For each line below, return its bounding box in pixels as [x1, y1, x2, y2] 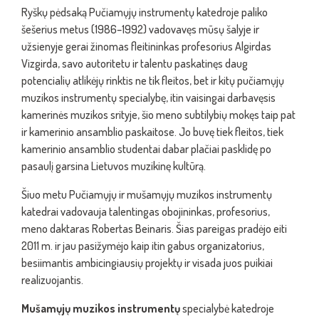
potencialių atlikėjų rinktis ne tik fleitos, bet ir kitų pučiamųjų [21, 73, 284, 88]
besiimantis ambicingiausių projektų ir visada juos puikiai [21, 256, 273, 270]
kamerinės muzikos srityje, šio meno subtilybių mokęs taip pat [21, 108, 296, 122]
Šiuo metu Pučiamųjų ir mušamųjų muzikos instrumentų [21, 187, 272, 202]
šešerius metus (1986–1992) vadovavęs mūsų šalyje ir [21, 22, 259, 36]
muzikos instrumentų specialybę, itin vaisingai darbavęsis [21, 90, 276, 105]
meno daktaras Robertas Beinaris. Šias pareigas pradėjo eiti [21, 221, 287, 236]
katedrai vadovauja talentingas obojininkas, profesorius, [21, 204, 270, 219]
